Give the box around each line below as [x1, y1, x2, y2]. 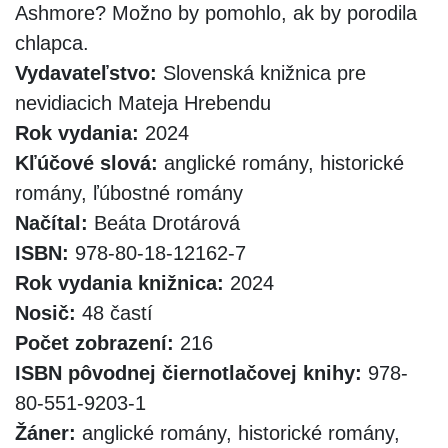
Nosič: [15, 301, 76, 324]
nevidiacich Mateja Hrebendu [15, 91, 271, 114]
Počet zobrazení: [15, 331, 174, 354]
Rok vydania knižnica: [15, 271, 224, 294]
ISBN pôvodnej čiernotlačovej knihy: [15, 361, 362, 384]
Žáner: [15, 421, 76, 444]
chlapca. [15, 31, 89, 54]
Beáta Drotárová [88, 211, 240, 234]
